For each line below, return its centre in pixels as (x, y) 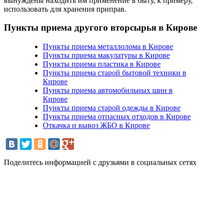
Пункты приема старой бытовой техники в (115, 73)
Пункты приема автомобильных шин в (108, 91)
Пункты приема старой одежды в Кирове (112, 108)
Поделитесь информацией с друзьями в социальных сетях (100, 163)
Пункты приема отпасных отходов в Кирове (117, 117)
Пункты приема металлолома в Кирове (108, 47)
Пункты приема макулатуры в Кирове (106, 55)
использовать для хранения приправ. (65, 9)
